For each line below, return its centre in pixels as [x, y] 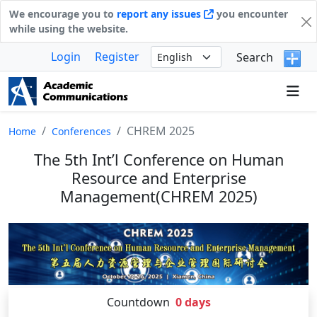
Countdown [138, 302]
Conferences [81, 131]
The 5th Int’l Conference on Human [158, 160]
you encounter [251, 14]
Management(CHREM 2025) [158, 196]
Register [117, 57]
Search [255, 57]
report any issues [160, 14]
